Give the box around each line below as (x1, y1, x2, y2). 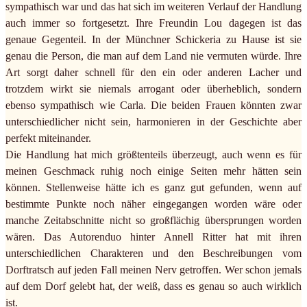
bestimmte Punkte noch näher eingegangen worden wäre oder (5, 197, 302, 210)
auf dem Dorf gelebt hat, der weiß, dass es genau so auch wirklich (5, 280, 302, 292)
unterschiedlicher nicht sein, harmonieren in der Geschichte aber (5, 115, 302, 127)
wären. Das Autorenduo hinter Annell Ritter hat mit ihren (5, 230, 302, 243)
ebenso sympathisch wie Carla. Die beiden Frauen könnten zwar (5, 99, 302, 111)
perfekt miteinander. (5, 132, 91, 144)
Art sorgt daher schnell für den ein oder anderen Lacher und (5, 66, 302, 78)
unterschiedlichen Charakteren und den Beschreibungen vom (5, 247, 302, 259)
